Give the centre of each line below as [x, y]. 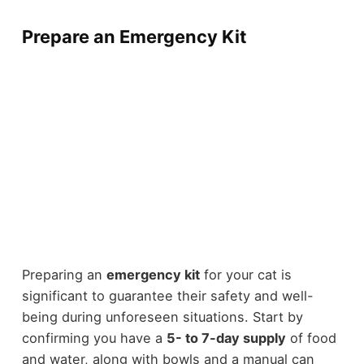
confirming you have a [94, 338]
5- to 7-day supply [226, 338]
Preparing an [64, 275]
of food [311, 338]
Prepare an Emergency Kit [134, 37]
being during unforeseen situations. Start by [162, 317]
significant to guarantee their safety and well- [167, 296]
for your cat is [245, 275]
